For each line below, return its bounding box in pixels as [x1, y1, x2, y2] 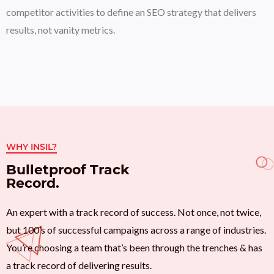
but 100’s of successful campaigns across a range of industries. [6, 224, 266, 236]
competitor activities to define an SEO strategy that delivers [6, 6, 256, 18]
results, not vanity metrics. [6, 23, 115, 35]
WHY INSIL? [6, 141, 57, 153]
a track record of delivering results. [6, 259, 152, 272]
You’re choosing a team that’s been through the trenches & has [6, 242, 262, 254]
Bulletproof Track [6, 161, 130, 179]
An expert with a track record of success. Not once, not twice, [6, 206, 261, 218]
